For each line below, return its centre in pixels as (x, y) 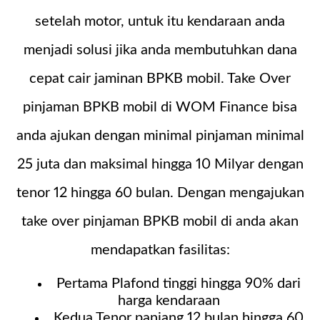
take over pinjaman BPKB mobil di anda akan (160, 221)
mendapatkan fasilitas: (160, 250)
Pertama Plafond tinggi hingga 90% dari (178, 283)
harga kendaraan (169, 300)
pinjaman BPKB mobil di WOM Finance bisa (160, 107)
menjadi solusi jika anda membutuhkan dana (160, 50)
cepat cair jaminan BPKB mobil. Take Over (160, 78)
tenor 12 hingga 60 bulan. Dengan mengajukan (160, 192)
